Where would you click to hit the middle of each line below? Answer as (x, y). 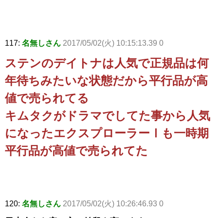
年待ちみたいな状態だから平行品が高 (106, 81)
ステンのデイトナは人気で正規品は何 (107, 63)
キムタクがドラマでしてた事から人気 (108, 116)
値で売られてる (47, 98)
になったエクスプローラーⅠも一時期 (107, 133)
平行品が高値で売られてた (76, 151)
